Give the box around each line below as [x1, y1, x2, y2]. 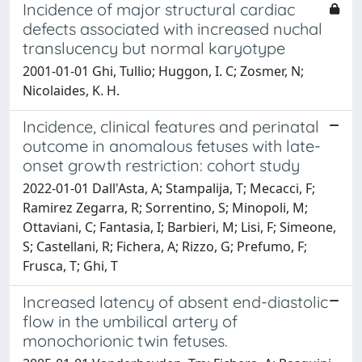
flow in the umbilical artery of [23, 310, 238, 331]
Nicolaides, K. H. [23, 81, 120, 99]
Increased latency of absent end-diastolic [23, 291, 328, 312]
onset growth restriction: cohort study [23, 154, 300, 175]
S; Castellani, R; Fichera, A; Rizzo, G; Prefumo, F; [23, 237, 307, 255]
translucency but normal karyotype [23, 37, 285, 58]
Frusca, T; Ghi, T [23, 256, 118, 275]
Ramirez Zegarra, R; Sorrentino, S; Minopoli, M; [23, 198, 308, 217]
